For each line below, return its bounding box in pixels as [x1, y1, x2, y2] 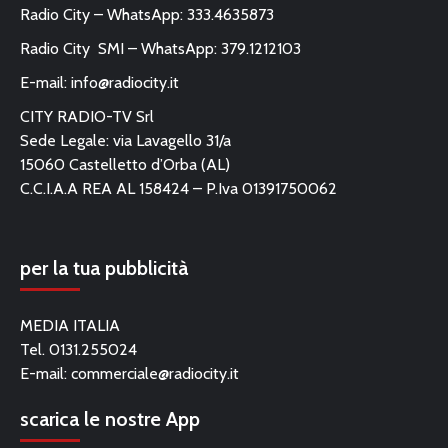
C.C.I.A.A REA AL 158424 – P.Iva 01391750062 [20, 178, 337, 198]
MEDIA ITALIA [20, 315, 120, 335]
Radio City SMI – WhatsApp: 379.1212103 [20, 38, 301, 58]
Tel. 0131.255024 [20, 339, 137, 359]
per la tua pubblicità [20, 255, 188, 280]
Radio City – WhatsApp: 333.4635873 [20, 4, 274, 24]
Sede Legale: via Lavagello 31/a [20, 130, 231, 150]
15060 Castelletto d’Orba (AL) [20, 154, 230, 174]
